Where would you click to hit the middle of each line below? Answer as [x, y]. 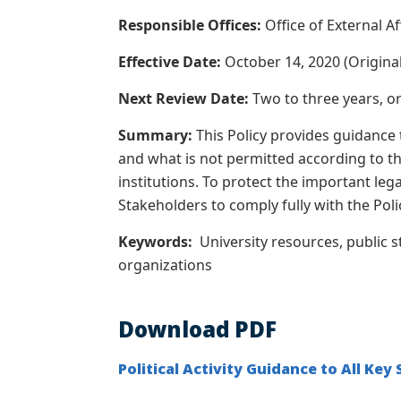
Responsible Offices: [192, 25]
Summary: [157, 135]
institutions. [158, 182]
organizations [165, 265]
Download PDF [197, 329]
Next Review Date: [185, 98]
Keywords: [155, 242]
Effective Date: [170, 62]
